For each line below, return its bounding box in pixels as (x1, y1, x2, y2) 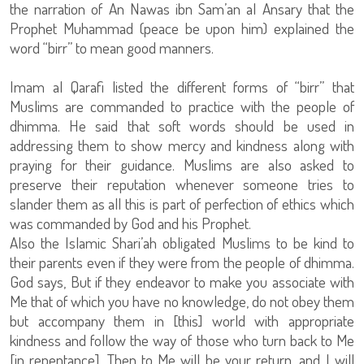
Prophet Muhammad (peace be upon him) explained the (10, 18, 354, 38)
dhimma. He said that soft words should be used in (10, 115, 354, 136)
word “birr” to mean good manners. (10, 37, 214, 58)
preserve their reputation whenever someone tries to (10, 174, 354, 194)
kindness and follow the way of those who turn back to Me (10, 330, 354, 350)
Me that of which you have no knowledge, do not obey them (10, 291, 354, 311)
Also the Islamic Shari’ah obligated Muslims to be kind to (10, 232, 354, 253)
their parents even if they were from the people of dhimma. (10, 252, 354, 272)
